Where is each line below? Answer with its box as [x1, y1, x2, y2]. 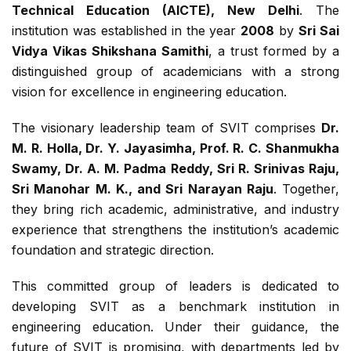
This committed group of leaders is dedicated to [12, 277, 339, 294]
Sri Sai [299, 22, 340, 38]
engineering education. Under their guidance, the [12, 318, 339, 335]
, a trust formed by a [208, 42, 339, 59]
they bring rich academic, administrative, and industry [12, 201, 339, 217]
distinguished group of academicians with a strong [12, 63, 339, 79]
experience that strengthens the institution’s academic [12, 221, 339, 237]
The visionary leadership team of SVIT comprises [12, 119, 321, 136]
